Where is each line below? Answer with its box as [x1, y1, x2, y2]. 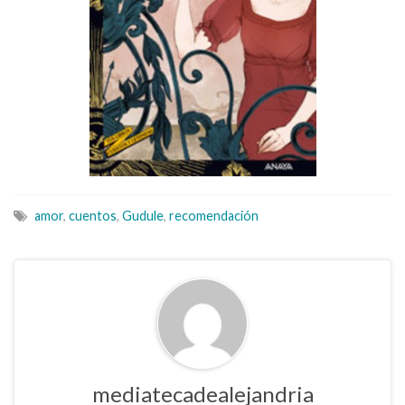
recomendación [169, 208, 259, 224]
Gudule [122, 208, 164, 224]
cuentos [69, 208, 117, 224]
